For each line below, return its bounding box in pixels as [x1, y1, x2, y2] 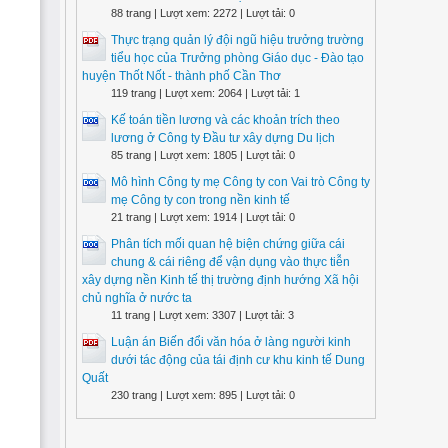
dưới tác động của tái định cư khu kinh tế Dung [111, 353, 365, 367]
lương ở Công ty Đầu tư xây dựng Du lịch [111, 131, 335, 145]
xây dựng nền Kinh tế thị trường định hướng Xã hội [82, 273, 359, 287]
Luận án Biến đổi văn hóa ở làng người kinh [111, 335, 351, 349]
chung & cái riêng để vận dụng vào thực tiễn [111, 255, 350, 269]
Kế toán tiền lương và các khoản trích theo [111, 113, 340, 127]
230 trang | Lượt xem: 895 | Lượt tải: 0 [111, 389, 295, 401]
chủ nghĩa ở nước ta [82, 291, 192, 305]
